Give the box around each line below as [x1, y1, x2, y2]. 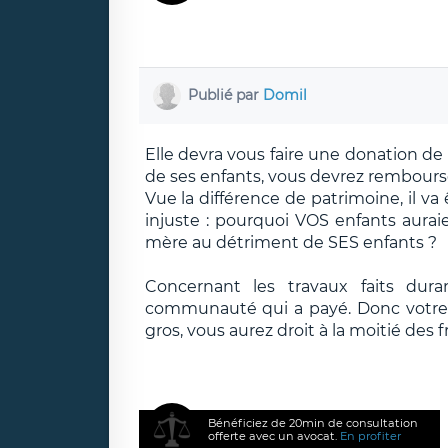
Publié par [188, 85, 263, 104]
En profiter [340, 428, 402, 443]
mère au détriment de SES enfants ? [144, 232, 437, 252]
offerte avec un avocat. [208, 428, 341, 443]
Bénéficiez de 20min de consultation [208, 415, 419, 430]
